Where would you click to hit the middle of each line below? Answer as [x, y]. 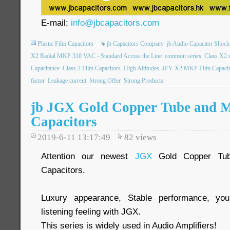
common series [183, 56]
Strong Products [143, 81]
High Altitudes [141, 68]
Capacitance [45, 68]
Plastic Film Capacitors [65, 44]
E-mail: [56, 23]
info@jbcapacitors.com [115, 23]
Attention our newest [88, 156]
